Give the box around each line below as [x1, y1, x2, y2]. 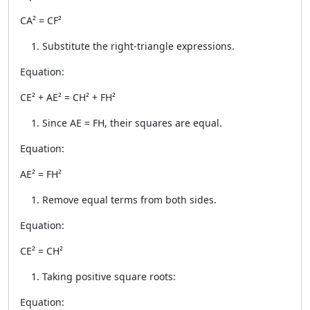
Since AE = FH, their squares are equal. [42, 116, 222, 129]
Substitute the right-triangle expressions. [42, 39, 235, 53]
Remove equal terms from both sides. [42, 193, 217, 206]
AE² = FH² [20, 167, 62, 181]
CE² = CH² [20, 244, 63, 257]
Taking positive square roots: [42, 270, 176, 283]
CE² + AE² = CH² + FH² [20, 91, 116, 104]
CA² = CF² [20, 14, 62, 27]
